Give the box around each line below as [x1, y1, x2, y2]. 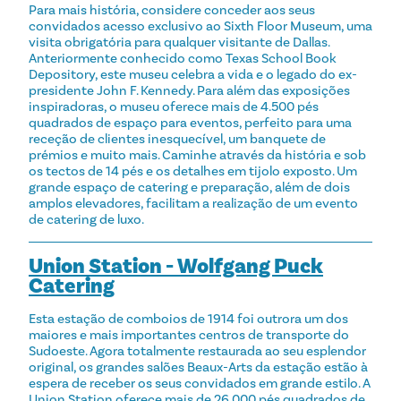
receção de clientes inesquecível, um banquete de [29, 130, 326, 147]
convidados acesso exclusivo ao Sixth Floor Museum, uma [29, 17, 372, 34]
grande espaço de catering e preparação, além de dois [29, 178, 350, 195]
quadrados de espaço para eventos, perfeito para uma [29, 114, 352, 131]
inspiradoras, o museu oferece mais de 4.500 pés [29, 98, 319, 115]
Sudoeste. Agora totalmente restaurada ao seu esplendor [29, 342, 366, 359]
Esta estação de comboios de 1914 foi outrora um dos [29, 310, 348, 327]
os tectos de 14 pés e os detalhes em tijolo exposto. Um [29, 162, 357, 179]
